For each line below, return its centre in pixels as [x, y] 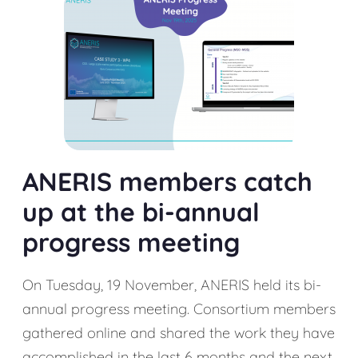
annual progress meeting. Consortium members [179, 309]
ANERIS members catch [167, 181]
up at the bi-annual [141, 212]
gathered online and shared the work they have [179, 333]
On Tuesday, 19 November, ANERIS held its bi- [172, 285]
